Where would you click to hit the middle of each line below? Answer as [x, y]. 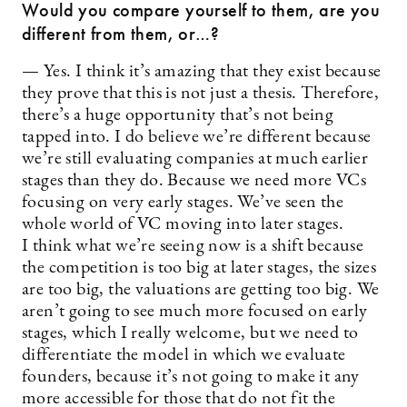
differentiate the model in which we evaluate [184, 355]
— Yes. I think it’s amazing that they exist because [202, 72]
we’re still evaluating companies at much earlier [195, 159]
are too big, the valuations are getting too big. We [201, 290]
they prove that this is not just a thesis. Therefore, [201, 94]
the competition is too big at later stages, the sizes [199, 268]
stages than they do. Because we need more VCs [194, 181]
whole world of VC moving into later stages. [183, 224]
